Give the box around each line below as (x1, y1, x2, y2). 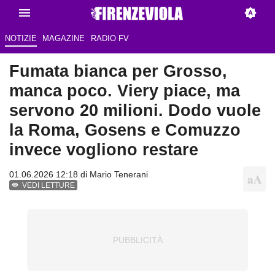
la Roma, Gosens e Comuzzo (9, 120, 241, 140)
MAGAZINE (42, 34, 85, 44)
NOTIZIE (4, 34, 37, 44)
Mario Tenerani (90, 169, 148, 180)
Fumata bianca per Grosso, (9, 61, 227, 81)
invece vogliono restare (9, 140, 198, 160)
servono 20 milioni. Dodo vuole (9, 101, 261, 120)
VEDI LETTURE (22, 181, 76, 190)
